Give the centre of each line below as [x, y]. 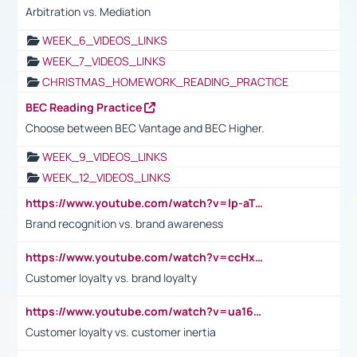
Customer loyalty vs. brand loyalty [111, 277]
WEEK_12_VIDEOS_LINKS [106, 177]
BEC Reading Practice [85, 107]
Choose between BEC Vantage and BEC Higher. [146, 127]
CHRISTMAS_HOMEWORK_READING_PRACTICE [165, 81]
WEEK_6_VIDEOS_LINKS [105, 40]
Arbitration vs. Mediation [88, 11]
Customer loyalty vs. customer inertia [121, 331]
